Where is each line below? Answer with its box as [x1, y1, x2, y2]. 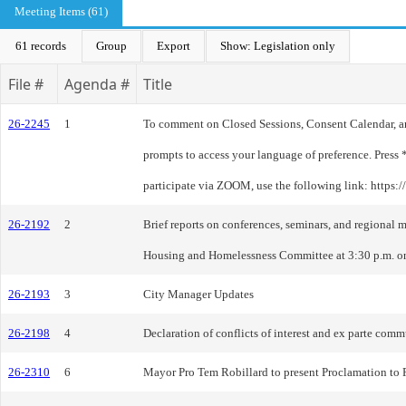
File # [8, 74, 43, 94]
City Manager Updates [143, 287, 254, 301]
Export [157, 39, 190, 53]
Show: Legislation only [220, 39, 335, 53]
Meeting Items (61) [14, 5, 108, 18]
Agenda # [64, 74, 130, 94]
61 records [15, 39, 66, 53]
